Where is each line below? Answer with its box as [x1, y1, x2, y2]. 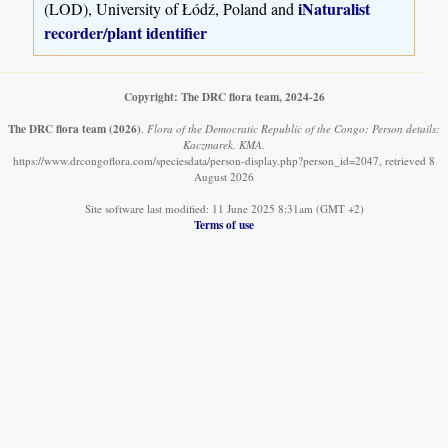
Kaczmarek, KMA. [183, 136, 265, 152]
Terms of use [194, 215, 254, 233]
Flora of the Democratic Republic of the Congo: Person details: [147, 120, 440, 136]
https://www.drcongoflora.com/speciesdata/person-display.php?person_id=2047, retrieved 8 [13, 152, 435, 168]
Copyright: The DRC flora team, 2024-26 [123, 87, 325, 105]
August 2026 [194, 168, 254, 184]
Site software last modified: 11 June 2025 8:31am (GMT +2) [84, 200, 364, 216]
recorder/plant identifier [44, 20, 208, 44]
